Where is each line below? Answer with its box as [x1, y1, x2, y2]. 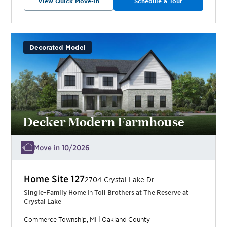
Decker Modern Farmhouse [23, 112, 185, 130]
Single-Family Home [24, 188, 87, 197]
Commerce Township [24, 215, 87, 224]
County [127, 215, 150, 224]
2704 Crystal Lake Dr [85, 175, 155, 184]
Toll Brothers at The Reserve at [94, 188, 189, 197]
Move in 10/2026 [34, 143, 90, 153]
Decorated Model [29, 43, 86, 51]
